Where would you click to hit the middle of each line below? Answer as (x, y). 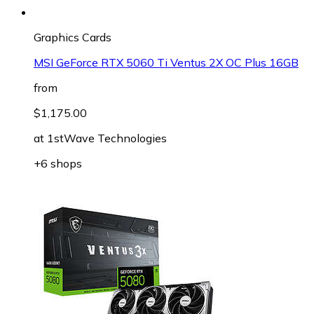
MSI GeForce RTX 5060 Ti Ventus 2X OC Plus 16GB (166, 62)
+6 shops (58, 163)
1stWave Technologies (107, 138)
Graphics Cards (73, 37)
